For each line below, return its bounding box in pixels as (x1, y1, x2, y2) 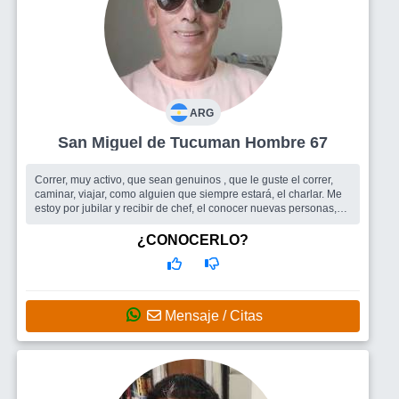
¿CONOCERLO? (137, 232, 248, 248)
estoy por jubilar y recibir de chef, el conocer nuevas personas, (35, 201, 337, 215)
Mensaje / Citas (161, 307, 263, 323)
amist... (35, 216, 69, 229)
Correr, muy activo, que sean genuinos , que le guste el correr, (35, 173, 333, 186)
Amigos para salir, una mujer (70, 230, 208, 243)
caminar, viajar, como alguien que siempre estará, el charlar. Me (35, 187, 342, 200)
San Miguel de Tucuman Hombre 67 (245, 133, 328, 151)
